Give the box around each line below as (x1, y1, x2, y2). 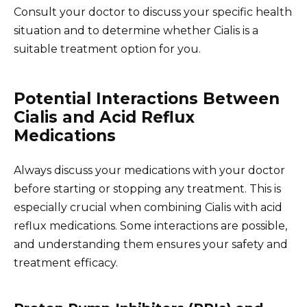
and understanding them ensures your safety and (14, 238, 288, 251)
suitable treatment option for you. (14, 42, 201, 56)
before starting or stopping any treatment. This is (14, 182, 281, 196)
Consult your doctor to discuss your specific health (14, 5, 292, 19)
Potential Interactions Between (14, 89, 280, 109)
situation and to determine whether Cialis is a (14, 24, 258, 38)
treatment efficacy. (14, 256, 118, 270)
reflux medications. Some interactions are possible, (14, 219, 287, 233)
